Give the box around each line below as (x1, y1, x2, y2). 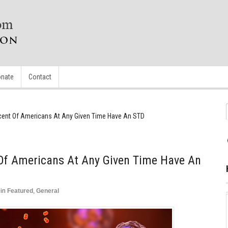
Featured (7, 187, 33, 194)
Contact (28, 73, 51, 81)
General (36, 187, 59, 194)
